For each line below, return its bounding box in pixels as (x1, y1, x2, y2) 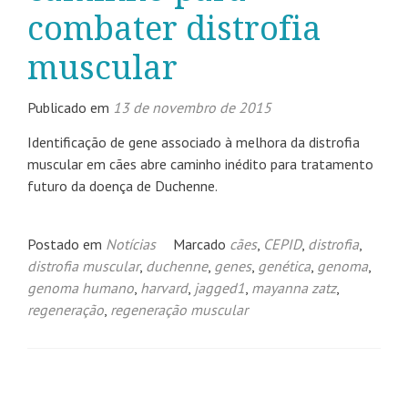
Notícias (106, 235, 156, 253)
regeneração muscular (110, 301, 248, 319)
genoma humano (27, 279, 134, 297)
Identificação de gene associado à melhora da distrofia (27, 133, 360, 151)
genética (258, 257, 311, 275)
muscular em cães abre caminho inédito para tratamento (27, 155, 373, 173)
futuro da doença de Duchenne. (27, 177, 218, 195)
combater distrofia (27, 9, 321, 48)
